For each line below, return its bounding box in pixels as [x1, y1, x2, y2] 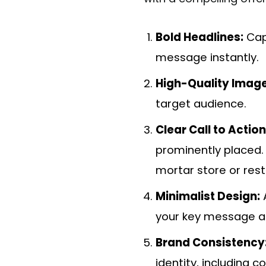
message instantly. [156, 50, 259, 65]
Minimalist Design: [156, 189, 260, 204]
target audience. [156, 96, 246, 112]
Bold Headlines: [156, 30, 243, 45]
